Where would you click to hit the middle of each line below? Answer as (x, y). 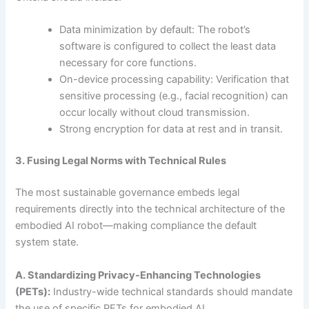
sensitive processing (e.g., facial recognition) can (174, 96)
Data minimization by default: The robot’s (155, 30)
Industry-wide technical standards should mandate (172, 291)
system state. (47, 242)
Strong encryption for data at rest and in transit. (171, 129)
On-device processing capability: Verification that (175, 80)
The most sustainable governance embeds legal (128, 193)
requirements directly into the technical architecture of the (150, 209)
